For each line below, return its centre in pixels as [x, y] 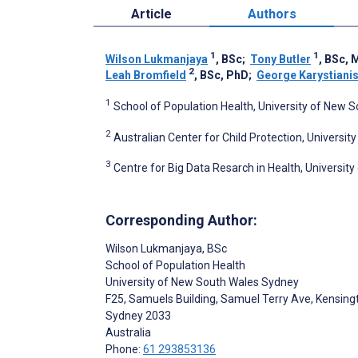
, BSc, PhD [221, 75]
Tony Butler [280, 59]
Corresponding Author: [181, 220]
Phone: [124, 349]
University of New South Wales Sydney [202, 282]
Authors [272, 14]
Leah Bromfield [146, 75]
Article [152, 14]
